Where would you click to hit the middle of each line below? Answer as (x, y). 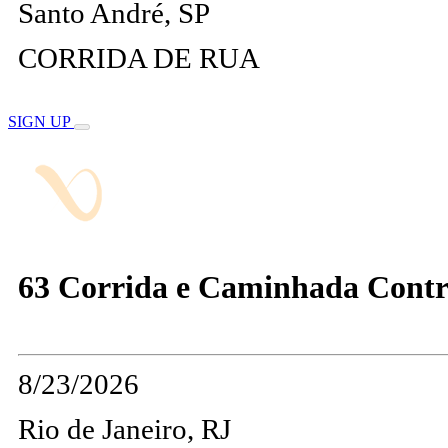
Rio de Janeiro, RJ (124, 428)
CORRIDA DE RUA (139, 58)
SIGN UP (41, 122)
